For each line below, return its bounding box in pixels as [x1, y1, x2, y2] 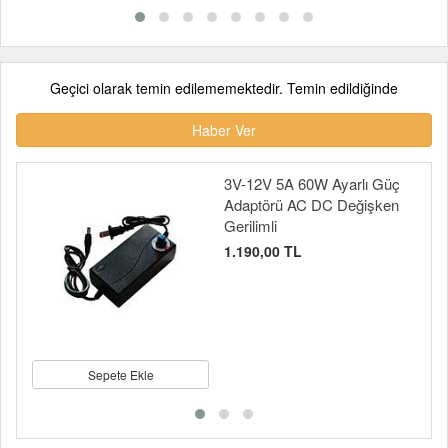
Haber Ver [192, 120, 256, 140]
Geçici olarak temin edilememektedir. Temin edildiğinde [50, 78, 398, 98]
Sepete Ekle [87, 366, 154, 383]
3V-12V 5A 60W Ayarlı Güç [224, 173, 400, 194]
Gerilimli [224, 215, 277, 236]
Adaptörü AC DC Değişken [224, 194, 399, 215]
